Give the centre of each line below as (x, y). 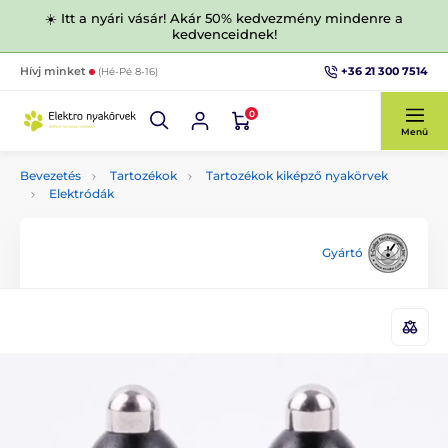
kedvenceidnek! (224, 34)
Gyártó (342, 252)
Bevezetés (50, 175)
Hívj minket (54, 71)
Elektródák (81, 193)
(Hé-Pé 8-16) (128, 71)
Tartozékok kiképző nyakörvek (297, 175)
